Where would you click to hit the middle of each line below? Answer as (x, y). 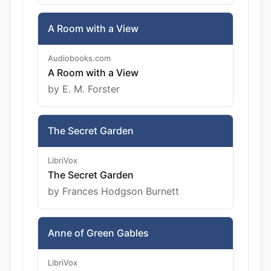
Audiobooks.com (79, 58)
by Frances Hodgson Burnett (113, 191)
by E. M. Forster (84, 89)
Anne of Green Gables (98, 233)
